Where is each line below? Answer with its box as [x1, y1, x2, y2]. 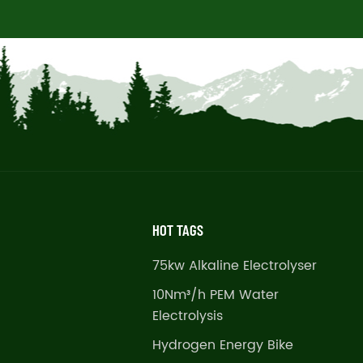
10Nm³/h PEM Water [152, 284, 279, 306]
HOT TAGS [152, 220, 203, 240]
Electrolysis [152, 305, 223, 327]
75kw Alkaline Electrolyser [152, 255, 317, 277]
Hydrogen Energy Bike [152, 335, 293, 357]
